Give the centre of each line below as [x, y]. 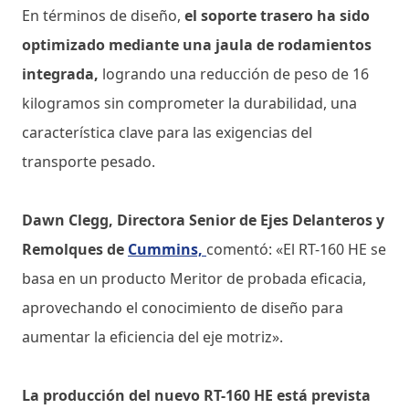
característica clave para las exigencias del [167, 132]
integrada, [60, 73]
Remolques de [75, 249]
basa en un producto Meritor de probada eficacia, [194, 278]
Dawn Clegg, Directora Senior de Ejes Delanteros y [203, 220]
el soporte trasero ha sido [277, 15]
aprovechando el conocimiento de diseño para [183, 307]
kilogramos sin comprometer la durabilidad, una [189, 103]
